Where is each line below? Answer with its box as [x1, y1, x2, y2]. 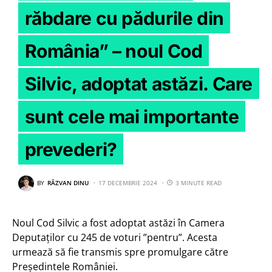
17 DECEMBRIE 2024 [98, 178, 157, 188]
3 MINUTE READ [175, 178, 222, 188]
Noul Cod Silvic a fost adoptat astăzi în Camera [12, 216, 225, 229]
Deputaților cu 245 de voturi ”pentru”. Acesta [12, 230, 217, 244]
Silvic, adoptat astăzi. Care [24, 72, 253, 95]
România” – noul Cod [24, 39, 203, 62]
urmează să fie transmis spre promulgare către [12, 245, 228, 259]
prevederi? [24, 138, 117, 160]
